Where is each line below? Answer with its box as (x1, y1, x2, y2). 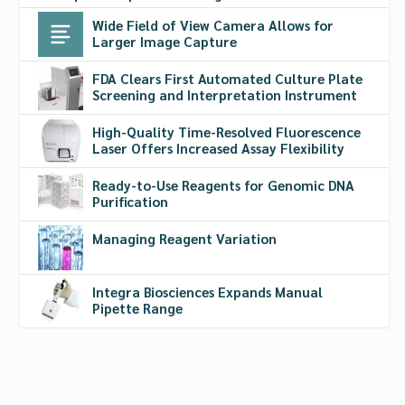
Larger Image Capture (92, 32, 238, 50)
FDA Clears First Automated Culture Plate (92, 69, 363, 87)
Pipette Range (92, 298, 184, 316)
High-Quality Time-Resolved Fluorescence (92, 122, 362, 140)
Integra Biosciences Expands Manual (92, 282, 324, 300)
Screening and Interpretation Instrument (92, 85, 358, 103)
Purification (92, 192, 169, 210)
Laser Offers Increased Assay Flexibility (92, 138, 345, 156)
